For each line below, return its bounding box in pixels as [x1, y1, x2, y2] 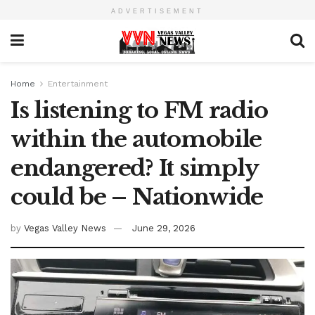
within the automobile [11, 125, 262, 153]
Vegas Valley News [24, 222, 106, 233]
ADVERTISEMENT [111, 8, 204, 15]
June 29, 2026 [132, 222, 195, 233]
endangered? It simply [11, 154, 259, 182]
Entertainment [48, 79, 108, 89]
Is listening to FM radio [11, 96, 268, 124]
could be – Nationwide [11, 183, 264, 211]
